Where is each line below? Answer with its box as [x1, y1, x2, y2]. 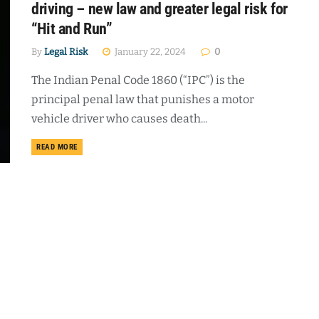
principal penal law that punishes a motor [31, 93, 254, 107]
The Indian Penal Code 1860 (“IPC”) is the [31, 73, 245, 88]
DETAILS [76, 142, 106, 152]
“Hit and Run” [31, 20, 113, 38]
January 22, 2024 [113, 46, 186, 58]
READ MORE [36, 142, 78, 152]
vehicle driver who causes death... [31, 112, 207, 126]
